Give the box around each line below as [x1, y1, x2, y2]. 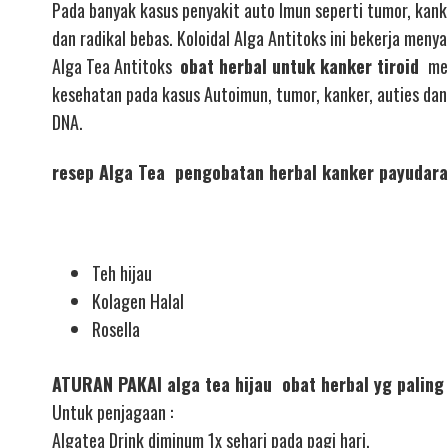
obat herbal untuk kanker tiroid [180, 52, 424, 79]
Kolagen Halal [92, 288, 184, 315]
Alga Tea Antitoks [52, 52, 180, 79]
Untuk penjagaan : [52, 399, 173, 426]
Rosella [92, 316, 140, 343]
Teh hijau [92, 260, 152, 287]
